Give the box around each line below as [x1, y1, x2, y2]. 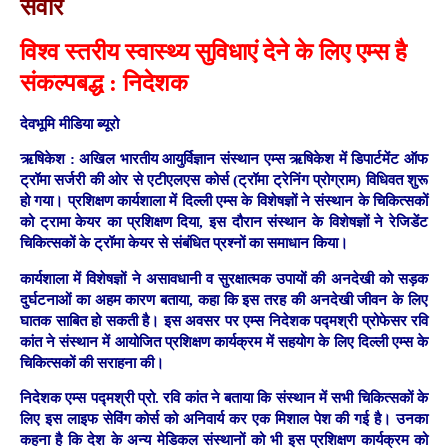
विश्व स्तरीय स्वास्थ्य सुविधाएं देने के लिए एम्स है [20, 39, 407, 66]
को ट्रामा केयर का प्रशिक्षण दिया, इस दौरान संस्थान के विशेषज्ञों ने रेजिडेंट [20, 214, 428, 231]
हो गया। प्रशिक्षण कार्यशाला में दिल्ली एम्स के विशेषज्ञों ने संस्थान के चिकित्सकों [20, 193, 428, 210]
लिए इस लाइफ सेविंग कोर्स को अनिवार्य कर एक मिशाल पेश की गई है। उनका [20, 410, 428, 427]
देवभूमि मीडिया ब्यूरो [20, 115, 123, 132]
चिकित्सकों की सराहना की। [20, 354, 164, 371]
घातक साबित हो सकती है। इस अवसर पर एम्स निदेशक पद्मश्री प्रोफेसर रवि [20, 312, 428, 329]
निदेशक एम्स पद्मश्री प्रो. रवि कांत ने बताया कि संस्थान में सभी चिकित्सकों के [20, 389, 428, 406]
